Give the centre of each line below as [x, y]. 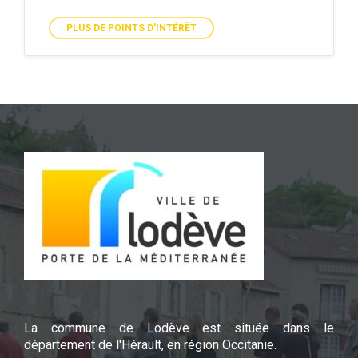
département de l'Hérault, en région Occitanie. [150, 345]
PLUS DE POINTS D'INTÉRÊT [131, 28]
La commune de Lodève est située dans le [179, 328]
